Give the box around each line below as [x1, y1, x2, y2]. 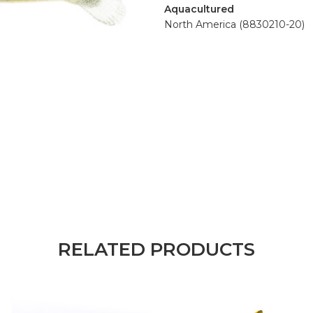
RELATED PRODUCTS [58, 238, 255, 261]
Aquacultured [164, 3, 234, 15]
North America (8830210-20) [164, 18, 305, 31]
